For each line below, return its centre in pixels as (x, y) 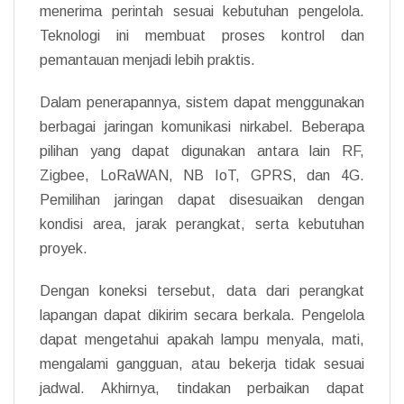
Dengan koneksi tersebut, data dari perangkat (202, 290)
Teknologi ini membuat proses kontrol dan (202, 35)
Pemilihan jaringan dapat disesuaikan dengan (202, 199)
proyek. (64, 248)
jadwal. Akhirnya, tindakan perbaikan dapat (202, 388)
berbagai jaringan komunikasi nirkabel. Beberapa (202, 126)
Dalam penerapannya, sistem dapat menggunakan (202, 102)
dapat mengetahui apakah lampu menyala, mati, (202, 339)
